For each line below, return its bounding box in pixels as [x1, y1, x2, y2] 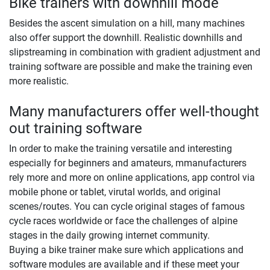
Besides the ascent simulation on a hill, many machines [9, 17, 245, 30]
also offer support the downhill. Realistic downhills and [9, 32, 242, 44]
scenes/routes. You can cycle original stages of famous [9, 201, 245, 213]
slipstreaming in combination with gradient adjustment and [9, 46, 260, 58]
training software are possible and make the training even [9, 61, 253, 73]
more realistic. [9, 75, 69, 87]
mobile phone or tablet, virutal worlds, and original [9, 186, 221, 198]
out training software [9, 120, 142, 137]
